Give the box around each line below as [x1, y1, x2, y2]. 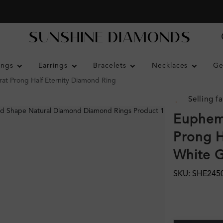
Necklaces [151, 62, 188, 69]
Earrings [38, 62, 68, 69]
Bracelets [93, 62, 126, 69]
